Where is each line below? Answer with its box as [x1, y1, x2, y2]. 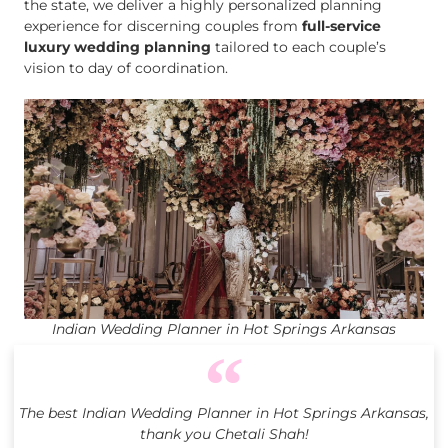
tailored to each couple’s [211, 37, 386, 56]
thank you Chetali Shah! [139, 425, 309, 444]
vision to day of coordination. [24, 58, 228, 77]
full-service [302, 16, 381, 35]
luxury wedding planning [24, 37, 211, 56]
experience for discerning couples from [24, 16, 302, 35]
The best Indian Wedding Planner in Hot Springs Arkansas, [19, 404, 429, 423]
